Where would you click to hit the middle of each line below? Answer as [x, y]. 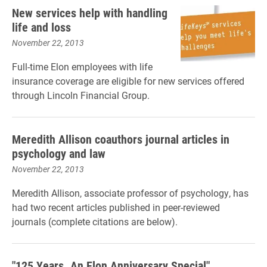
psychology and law [59, 153]
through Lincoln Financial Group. [81, 95]
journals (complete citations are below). [95, 221]
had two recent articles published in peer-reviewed [116, 207]
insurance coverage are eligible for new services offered [128, 81]
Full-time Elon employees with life [82, 66]
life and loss [41, 27]
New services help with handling [90, 13]
